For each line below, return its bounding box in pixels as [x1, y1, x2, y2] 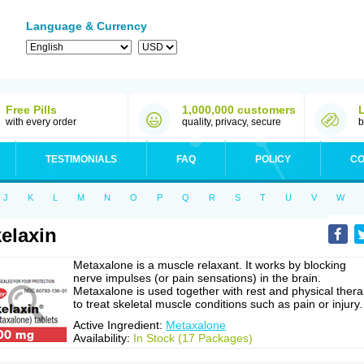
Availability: [73, 331, 133, 344]
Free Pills [6, 103, 57, 116]
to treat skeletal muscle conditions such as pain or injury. [73, 297, 362, 310]
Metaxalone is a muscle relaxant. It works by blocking [73, 258, 346, 271]
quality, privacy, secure [182, 116, 281, 128]
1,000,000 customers [182, 103, 296, 116]
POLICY [255, 154, 291, 165]
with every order [6, 116, 76, 128]
